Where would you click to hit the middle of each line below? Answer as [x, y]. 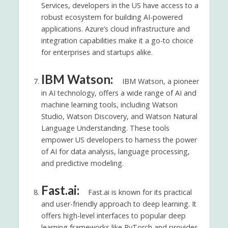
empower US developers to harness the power [119, 139]
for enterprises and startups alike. [97, 52]
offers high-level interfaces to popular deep [113, 215]
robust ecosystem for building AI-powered [112, 17]
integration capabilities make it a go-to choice [117, 41]
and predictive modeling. [82, 163]
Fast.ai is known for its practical [139, 192]
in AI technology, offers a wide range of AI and [119, 93]
